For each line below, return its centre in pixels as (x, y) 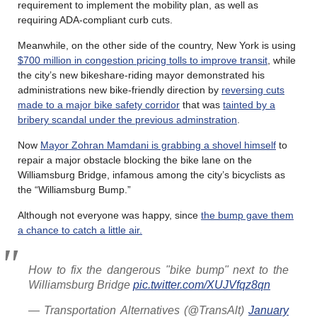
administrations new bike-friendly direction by (120, 90)
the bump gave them (247, 215)
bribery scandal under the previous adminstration (127, 120)
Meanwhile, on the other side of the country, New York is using (157, 46)
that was (201, 105)
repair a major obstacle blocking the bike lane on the (135, 160)
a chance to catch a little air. (80, 230)
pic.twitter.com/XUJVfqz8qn (202, 285)
